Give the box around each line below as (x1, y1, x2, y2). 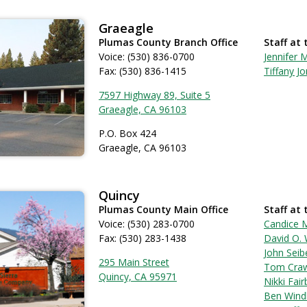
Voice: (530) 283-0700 (99, 217, 195, 230)
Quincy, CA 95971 (99, 270, 177, 283)
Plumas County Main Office (99, 203, 228, 216)
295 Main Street (99, 256, 169, 269)
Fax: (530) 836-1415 (99, 64, 186, 77)
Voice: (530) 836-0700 (99, 50, 195, 63)
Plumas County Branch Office (99, 36, 238, 49)
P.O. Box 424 (99, 127, 156, 140)
